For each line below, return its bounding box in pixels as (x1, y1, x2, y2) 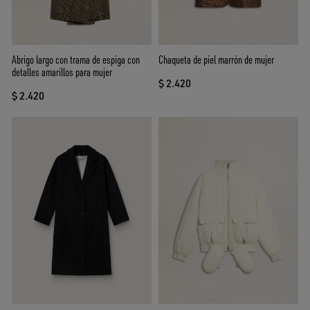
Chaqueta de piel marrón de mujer (158, 53, 274, 67)
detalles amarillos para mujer (12, 65, 112, 80)
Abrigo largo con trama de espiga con (12, 53, 140, 67)
